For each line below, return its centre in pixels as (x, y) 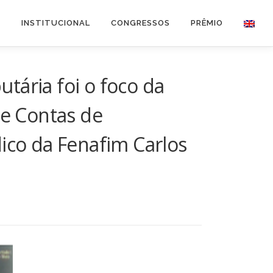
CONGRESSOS (140, 23)
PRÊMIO (207, 23)
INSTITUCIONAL (56, 23)
